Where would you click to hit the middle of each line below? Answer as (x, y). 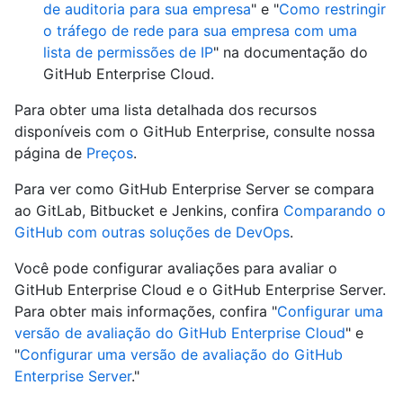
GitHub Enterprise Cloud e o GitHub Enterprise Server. (200, 290)
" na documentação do (291, 53)
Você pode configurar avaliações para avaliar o (176, 269)
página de (50, 153)
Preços (110, 153)
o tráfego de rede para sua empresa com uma (200, 31)
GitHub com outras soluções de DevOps (152, 233)
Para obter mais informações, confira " (146, 312)
